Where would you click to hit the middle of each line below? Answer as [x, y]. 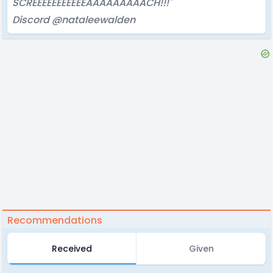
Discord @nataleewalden [74, 20]
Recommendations [55, 220]
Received [72, 249]
